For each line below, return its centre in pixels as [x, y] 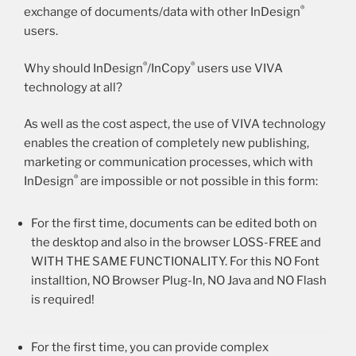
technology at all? [73, 87]
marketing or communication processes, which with [168, 163]
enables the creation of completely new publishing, [166, 143]
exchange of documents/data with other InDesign [162, 12]
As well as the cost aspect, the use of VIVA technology [175, 124]
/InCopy [169, 68]
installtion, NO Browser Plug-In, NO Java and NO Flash [179, 280]
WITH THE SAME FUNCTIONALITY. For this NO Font [175, 261]
